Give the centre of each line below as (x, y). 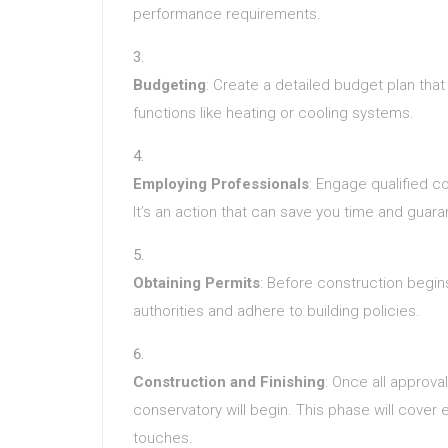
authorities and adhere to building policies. (276, 311)
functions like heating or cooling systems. (273, 113)
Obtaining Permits (196, 283)
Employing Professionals (221, 184)
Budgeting (169, 85)
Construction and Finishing (229, 382)
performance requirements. (227, 14)
